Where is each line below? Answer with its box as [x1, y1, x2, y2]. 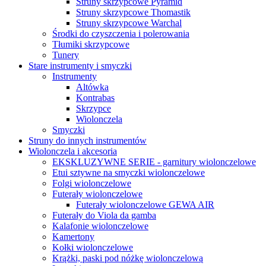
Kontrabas [76, 93, 115, 103]
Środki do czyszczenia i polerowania [52, 28, 189, 39]
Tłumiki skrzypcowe [52, 39, 129, 49]
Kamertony [52, 232, 94, 242]
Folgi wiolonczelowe [52, 178, 131, 188]
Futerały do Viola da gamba [52, 210, 156, 220]
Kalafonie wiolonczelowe [52, 221, 148, 231]
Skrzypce [76, 103, 111, 113]
